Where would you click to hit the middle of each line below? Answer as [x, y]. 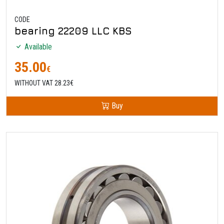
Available [37, 46]
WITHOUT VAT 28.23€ [44, 83]
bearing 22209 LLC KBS [73, 30]
